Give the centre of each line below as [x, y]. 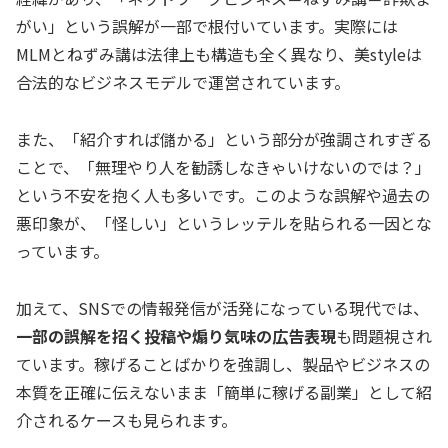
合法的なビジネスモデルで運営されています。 [183, 82]
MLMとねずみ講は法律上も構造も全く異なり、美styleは [219, 54]
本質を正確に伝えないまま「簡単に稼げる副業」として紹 [224, 392]
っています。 [62, 251]
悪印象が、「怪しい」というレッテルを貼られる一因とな [224, 223]
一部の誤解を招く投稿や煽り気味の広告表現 [176, 336]
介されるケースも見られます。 [126, 420]
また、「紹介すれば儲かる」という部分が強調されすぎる [224, 139]
